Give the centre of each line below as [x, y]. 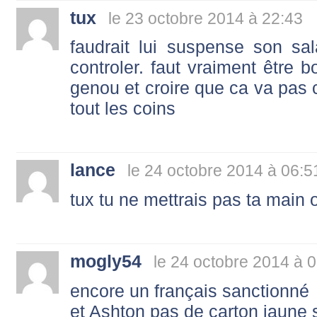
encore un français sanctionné [190, 290]
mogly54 [106, 261]
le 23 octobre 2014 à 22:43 [206, 18]
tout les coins [123, 109]
